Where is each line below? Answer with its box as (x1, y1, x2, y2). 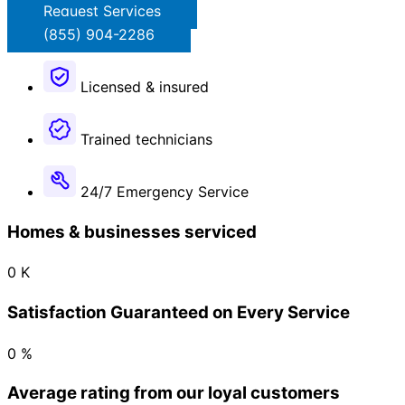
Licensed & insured (80, 77, 209, 96)
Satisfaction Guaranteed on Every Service (7, 301, 350, 323)
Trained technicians (80, 129, 212, 148)
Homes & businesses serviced (7, 221, 257, 242)
